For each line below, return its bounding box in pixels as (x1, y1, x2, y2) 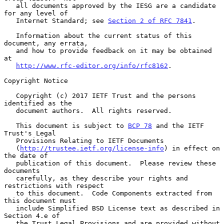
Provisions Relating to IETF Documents (4, 136, 16, 144)
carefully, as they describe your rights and (4, 174, 16, 182)
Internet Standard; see (16, 16, 108, 24)
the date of (4, 151, 48, 159)
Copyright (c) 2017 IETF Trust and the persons (4, 91, 16, 99)
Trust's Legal (4, 129, 56, 137)
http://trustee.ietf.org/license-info (20, 144, 164, 152)
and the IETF (152, 121, 204, 129)
